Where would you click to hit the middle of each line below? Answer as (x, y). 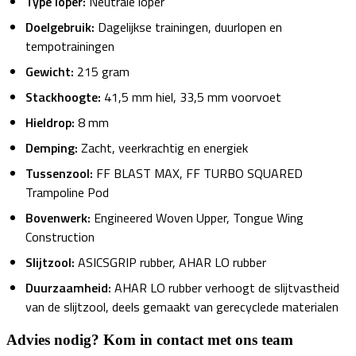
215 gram (102, 72)
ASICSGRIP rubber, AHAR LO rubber (170, 263)
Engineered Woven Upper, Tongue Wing (197, 218)
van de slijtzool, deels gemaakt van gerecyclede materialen (182, 307)
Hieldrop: (50, 123)
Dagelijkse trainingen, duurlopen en (188, 27)
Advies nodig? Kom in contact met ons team (150, 339)
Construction (60, 237)
